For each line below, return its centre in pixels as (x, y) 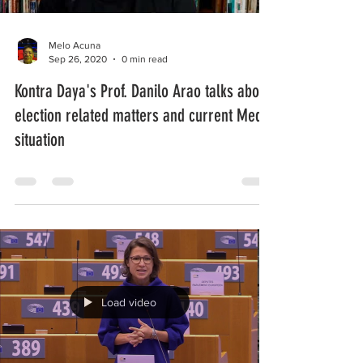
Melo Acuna (75, 45)
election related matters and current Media (144, 115)
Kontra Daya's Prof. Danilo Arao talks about (143, 91)
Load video (129, 302)
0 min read (145, 59)
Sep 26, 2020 (78, 59)
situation (40, 140)
